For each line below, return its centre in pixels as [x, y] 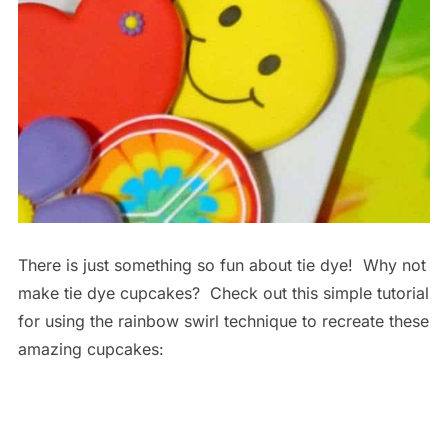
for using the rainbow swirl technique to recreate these [223, 321]
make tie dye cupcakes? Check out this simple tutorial [223, 293]
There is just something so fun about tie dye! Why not [221, 265]
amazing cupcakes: [90, 349]
